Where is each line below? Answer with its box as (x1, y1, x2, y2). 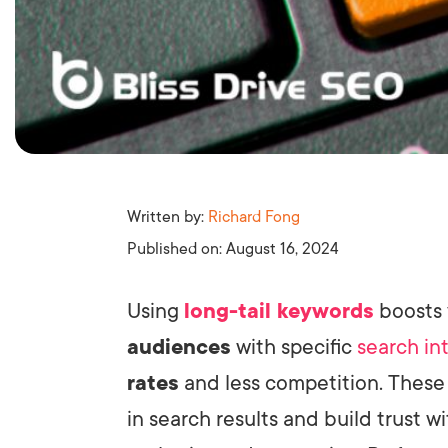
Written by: (127, 207, 208, 226)
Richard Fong (208, 207, 300, 226)
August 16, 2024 (226, 239, 339, 258)
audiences (127, 334, 231, 359)
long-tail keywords (184, 298, 374, 323)
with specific (231, 334, 357, 359)
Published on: (127, 239, 226, 258)
